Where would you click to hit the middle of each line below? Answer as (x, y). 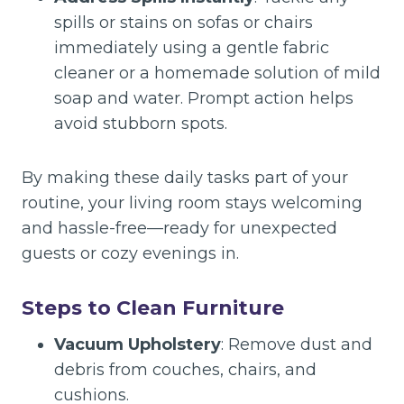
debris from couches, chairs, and (185, 370)
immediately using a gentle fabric (192, 48)
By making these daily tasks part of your (185, 178)
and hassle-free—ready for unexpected (179, 228)
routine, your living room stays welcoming (192, 203)
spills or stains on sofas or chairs (184, 23)
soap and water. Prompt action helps (204, 98)
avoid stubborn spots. (141, 124)
